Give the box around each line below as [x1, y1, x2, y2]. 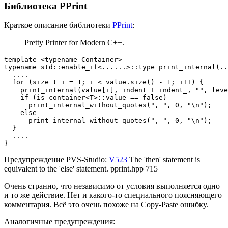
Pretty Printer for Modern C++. [24, 38, 124, 47]
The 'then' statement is [127, 155, 200, 164]
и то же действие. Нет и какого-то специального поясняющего [4, 191, 222, 200]
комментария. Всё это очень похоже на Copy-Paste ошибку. [4, 200, 208, 209]
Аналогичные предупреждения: [4, 217, 115, 226]
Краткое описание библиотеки [4, 21, 112, 30]
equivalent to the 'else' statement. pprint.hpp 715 [4, 164, 158, 174]
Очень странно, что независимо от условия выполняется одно [4, 182, 220, 191]
